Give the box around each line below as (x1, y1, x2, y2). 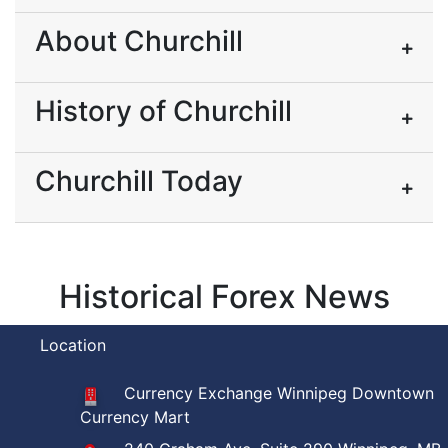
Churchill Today (35, 164, 243, 198)
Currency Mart (80, 407, 190, 427)
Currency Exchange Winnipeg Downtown (124, 383, 434, 403)
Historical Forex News (58, 277, 390, 316)
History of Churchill (35, 94, 292, 128)
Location (40, 335, 106, 355)
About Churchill (35, 24, 243, 58)
